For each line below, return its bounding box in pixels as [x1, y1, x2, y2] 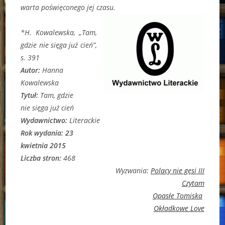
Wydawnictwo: [21, 115, 70, 125]
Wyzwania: [115, 165, 151, 175]
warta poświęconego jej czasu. [21, 2, 116, 12]
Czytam [181, 178, 204, 188]
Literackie [69, 115, 100, 125]
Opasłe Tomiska [152, 190, 202, 200]
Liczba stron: [21, 153, 64, 163]
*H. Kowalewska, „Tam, [21, 27, 97, 37]
